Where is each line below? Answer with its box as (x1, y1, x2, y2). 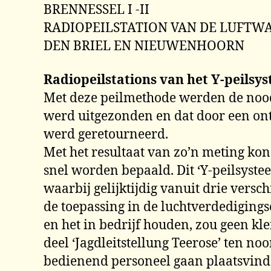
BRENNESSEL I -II (44, 2, 149, 18)
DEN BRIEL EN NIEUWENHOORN (44, 38, 244, 54)
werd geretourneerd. (44, 126, 168, 143)
